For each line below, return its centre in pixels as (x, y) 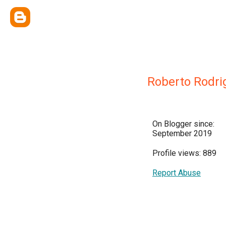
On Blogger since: (183, 124)
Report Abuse (177, 173)
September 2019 (182, 133)
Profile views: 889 (184, 153)
